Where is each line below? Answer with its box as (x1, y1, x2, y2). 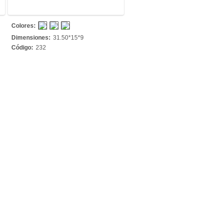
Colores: (11, 22, 36, 29)
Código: (11, 44, 33, 51)
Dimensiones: (11, 34, 51, 41)
